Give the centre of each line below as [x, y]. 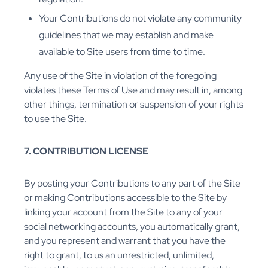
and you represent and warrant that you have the [125, 241]
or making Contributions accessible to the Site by [125, 198]
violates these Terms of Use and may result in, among [133, 90]
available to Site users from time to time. [122, 52]
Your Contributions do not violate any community [140, 19]
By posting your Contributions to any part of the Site [132, 184]
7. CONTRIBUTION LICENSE [86, 151]
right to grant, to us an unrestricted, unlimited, [119, 255]
